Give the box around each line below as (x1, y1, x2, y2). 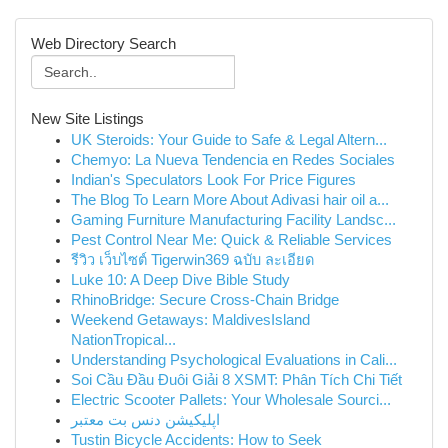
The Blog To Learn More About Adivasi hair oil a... (71, 192, 389, 208)
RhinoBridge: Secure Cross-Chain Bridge (71, 292, 339, 308)
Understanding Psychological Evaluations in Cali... (71, 352, 397, 368)
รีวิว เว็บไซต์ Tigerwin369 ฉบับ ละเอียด (71, 252, 314, 268)
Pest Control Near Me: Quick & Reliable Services (71, 232, 392, 248)
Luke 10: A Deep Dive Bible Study (71, 272, 290, 288)
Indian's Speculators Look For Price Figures (71, 172, 356, 188)
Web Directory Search (31, 36, 176, 52)
